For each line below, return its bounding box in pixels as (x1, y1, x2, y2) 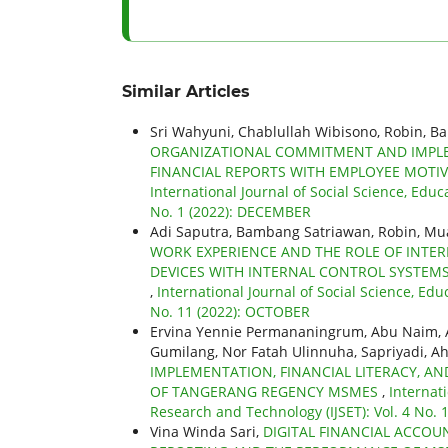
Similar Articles (122, 81, 250, 101)
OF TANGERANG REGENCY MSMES (150, 381, 382, 401)
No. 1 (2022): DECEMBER (150, 201, 311, 221)
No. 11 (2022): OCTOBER (150, 301, 310, 321)
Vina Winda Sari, (150, 421, 263, 441)
